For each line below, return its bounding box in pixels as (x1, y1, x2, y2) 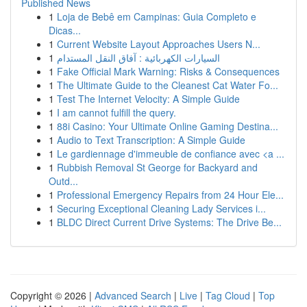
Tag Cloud (206, 288, 250, 302)
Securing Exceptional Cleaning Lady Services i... (57, 201, 266, 215)
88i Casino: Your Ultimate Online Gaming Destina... (57, 119, 278, 133)
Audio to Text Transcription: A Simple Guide (57, 133, 245, 147)
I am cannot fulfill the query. (57, 106, 176, 119)
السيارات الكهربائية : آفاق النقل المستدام (57, 51, 220, 64)
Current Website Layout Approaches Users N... (57, 37, 260, 51)
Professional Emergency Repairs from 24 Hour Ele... (57, 188, 284, 201)
